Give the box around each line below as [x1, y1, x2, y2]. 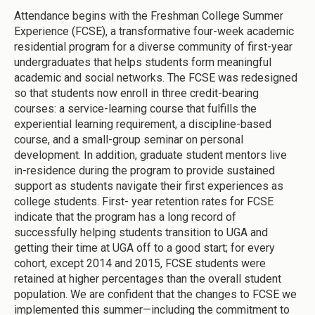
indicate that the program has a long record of [14, 210, 236, 224]
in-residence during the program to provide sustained [14, 164, 275, 178]
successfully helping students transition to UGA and [14, 226, 268, 240]
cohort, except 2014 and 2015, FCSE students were [14, 257, 266, 271]
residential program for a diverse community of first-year [14, 40, 292, 54]
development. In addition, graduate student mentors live [14, 148, 287, 162]
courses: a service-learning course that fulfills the [14, 102, 257, 116]
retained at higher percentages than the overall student [14, 272, 281, 286]
